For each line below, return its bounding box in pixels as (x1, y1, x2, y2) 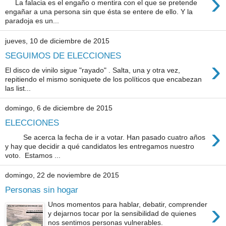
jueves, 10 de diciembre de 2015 (5, 37, 109, 45)
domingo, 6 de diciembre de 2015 (5, 104, 112, 112)
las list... (5, 84, 31, 92)
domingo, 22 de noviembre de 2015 (5, 171, 119, 180)
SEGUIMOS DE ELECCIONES (5, 50, 121, 61)
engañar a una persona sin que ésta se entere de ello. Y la (5, 8, 193, 16)
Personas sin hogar (5, 185, 78, 195)
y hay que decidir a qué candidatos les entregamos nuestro (5, 142, 194, 150)
